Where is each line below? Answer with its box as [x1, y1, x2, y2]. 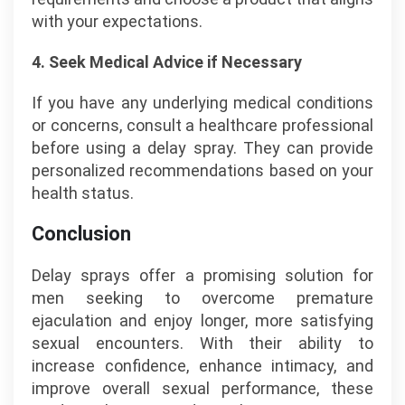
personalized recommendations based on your [32, 161, 373, 180]
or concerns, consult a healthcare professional [32, 116, 373, 135]
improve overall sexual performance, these [32, 379, 373, 398]
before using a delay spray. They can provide [32, 138, 373, 157]
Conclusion [32, 222, 131, 245]
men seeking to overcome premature [32, 288, 373, 307]
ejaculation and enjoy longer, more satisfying [32, 311, 373, 330]
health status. [32, 184, 134, 202]
